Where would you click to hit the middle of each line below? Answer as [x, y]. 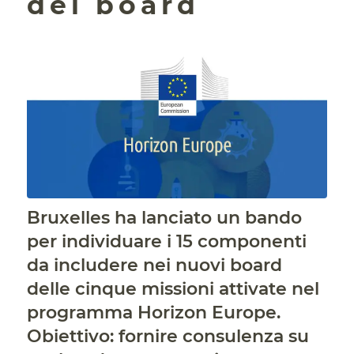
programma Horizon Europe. [153, 312]
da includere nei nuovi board [154, 265]
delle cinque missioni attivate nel [173, 288]
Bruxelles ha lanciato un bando [164, 217]
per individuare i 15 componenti [166, 241]
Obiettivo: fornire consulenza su [168, 336]
